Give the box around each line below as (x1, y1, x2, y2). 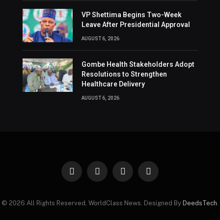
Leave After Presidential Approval (81, 20, 190, 28)
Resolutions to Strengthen (81, 70, 167, 78)
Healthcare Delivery (81, 80, 145, 88)
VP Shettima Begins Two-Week (81, 10, 182, 19)
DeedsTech (183, 199, 217, 207)
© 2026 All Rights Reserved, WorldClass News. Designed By (1, 199, 183, 207)
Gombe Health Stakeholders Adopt (81, 60, 194, 68)
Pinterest (147, 171, 175, 179)
